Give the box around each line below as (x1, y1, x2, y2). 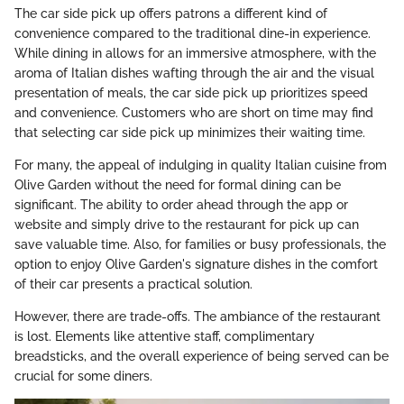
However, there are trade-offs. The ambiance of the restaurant (14, 308, 381, 324)
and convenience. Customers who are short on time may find (14, 105, 373, 120)
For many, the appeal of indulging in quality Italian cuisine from (14, 157, 387, 172)
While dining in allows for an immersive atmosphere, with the (14, 45, 376, 60)
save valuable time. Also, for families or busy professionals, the (14, 236, 386, 252)
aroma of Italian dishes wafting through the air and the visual (14, 65, 374, 80)
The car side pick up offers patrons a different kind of (14, 5, 327, 21)
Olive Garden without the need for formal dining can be (14, 177, 341, 192)
